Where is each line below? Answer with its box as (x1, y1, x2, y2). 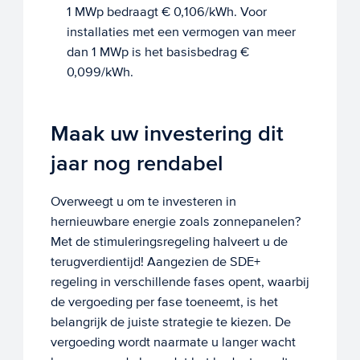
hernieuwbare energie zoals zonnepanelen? (50, 213, 301, 229)
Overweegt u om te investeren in (50, 193, 236, 209)
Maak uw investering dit (50, 121, 284, 148)
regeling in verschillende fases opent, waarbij (50, 273, 309, 289)
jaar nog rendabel (50, 150, 223, 178)
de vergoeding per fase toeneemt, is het (50, 293, 278, 309)
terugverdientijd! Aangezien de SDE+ (50, 253, 260, 269)
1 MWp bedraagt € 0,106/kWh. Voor (66, 4, 267, 20)
